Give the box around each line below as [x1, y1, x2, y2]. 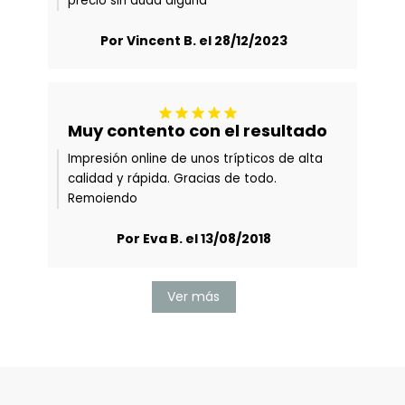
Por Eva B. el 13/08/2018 [116, 230, 271, 249]
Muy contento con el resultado [68, 119, 328, 143]
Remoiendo [68, 190, 138, 208]
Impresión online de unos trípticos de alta [68, 150, 324, 168]
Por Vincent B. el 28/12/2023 [99, 32, 287, 51]
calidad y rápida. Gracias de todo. [68, 170, 278, 188]
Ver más [167, 287, 220, 306]
